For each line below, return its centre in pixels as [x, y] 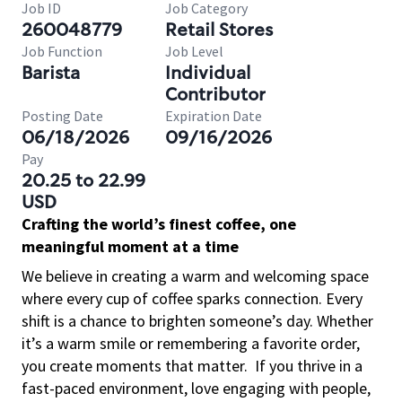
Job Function [62, 51]
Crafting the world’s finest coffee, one [159, 224]
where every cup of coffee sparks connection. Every [192, 298]
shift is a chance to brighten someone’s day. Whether [197, 321]
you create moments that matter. [135, 366]
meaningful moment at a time [130, 246]
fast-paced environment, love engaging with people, [196, 388]
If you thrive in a [309, 366]
